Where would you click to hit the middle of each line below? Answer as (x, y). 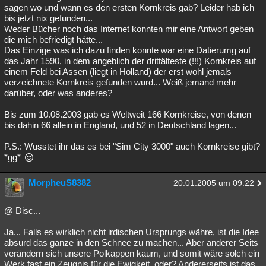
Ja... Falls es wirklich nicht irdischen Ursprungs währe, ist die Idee (132, 232)
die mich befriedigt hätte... (53, 39)
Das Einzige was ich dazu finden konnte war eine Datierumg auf (127, 50)
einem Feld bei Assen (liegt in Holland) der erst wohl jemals (118, 72)
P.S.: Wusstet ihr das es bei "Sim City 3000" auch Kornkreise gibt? (132, 146)
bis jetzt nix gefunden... (48, 18)
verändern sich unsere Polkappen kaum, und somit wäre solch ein (132, 253)
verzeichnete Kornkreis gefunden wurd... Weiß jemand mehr (120, 82)
